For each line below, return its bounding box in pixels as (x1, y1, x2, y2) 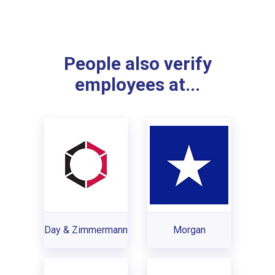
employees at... (75, 74, 200, 96)
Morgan (172, 223, 206, 236)
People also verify (63, 53, 212, 75)
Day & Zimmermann (44, 223, 128, 236)
